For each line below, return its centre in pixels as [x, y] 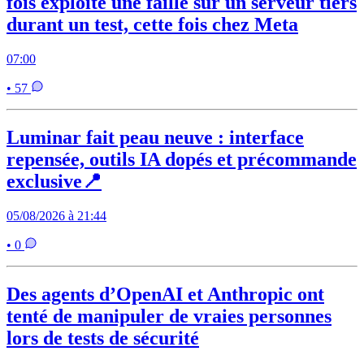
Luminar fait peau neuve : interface [155, 137]
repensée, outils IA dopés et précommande [182, 159]
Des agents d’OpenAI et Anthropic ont [165, 294]
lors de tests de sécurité [103, 338]
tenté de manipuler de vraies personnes [169, 316]
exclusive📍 [54, 181]
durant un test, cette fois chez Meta [152, 25]
